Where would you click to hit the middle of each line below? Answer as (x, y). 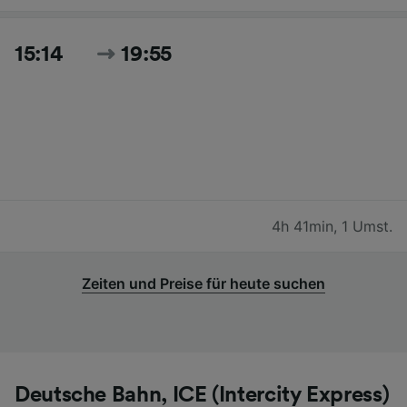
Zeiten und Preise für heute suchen (203, 283)
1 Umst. (367, 226)
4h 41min (303, 226)
